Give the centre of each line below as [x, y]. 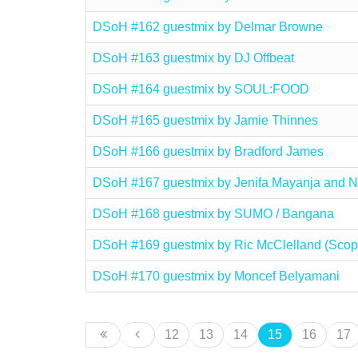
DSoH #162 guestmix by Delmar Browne [208, 27]
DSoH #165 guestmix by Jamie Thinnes [205, 120]
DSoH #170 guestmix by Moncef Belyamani [216, 276]
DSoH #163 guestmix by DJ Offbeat [193, 58]
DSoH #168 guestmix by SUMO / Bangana [213, 214]
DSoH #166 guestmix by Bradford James [208, 151]
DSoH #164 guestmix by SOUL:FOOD [201, 89]
